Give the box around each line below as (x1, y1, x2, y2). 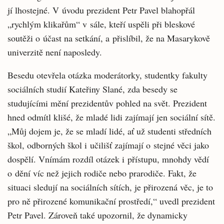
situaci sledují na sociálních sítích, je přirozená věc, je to (7, 181, 213, 193)
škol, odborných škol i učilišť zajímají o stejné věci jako (7, 139, 209, 151)
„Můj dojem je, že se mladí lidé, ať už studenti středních (7, 125, 211, 137)
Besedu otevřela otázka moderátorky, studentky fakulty (7, 69, 207, 81)
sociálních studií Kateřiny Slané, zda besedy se (7, 83, 177, 95)
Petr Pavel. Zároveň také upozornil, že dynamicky (7, 209, 187, 221)
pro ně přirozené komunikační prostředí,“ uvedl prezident (7, 195, 215, 207)
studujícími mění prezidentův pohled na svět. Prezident (7, 97, 207, 109)
